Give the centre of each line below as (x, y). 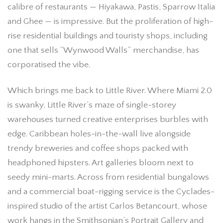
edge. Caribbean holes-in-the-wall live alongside (99, 134)
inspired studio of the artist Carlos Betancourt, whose (107, 206)
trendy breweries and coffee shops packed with (98, 149)
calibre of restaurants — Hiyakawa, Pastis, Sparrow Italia (111, 7)
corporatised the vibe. (49, 64)
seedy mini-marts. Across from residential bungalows (108, 177)
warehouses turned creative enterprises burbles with (108, 120)
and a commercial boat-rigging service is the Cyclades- (111, 192)
